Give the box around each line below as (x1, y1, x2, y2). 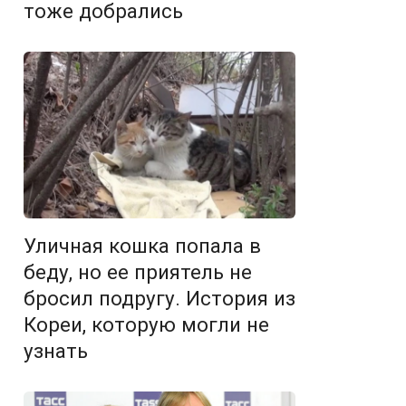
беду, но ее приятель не (24, 260, 252, 285)
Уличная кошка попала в (24, 234, 261, 258)
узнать (24, 339, 88, 363)
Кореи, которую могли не (24, 313, 269, 337)
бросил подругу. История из (24, 286, 295, 311)
